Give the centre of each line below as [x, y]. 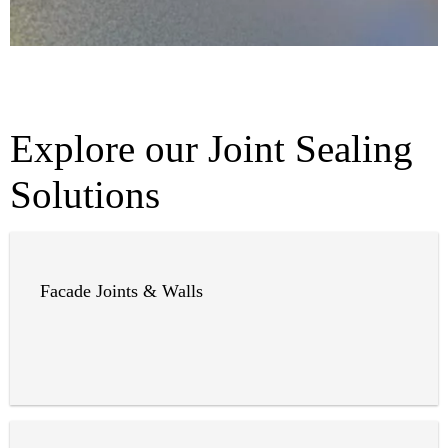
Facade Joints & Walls [121, 291]
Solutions [85, 195]
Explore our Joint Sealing [211, 149]
